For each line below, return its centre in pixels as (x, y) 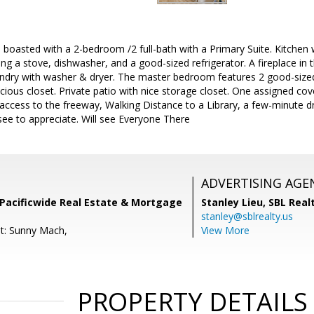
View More (225, 230)
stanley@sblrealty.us (247, 216)
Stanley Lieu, (235, 202)
